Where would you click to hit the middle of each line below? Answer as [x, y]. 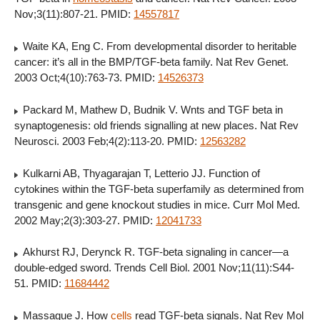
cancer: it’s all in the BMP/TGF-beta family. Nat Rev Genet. [151, 62]
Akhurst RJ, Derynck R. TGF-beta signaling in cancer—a [154, 252]
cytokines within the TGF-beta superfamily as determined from [159, 189]
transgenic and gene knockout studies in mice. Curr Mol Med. [157, 204]
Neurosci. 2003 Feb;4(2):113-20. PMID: [107, 141]
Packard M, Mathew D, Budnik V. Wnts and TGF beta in [151, 109]
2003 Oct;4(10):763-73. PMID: [86, 78]
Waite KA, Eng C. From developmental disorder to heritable [158, 46]
